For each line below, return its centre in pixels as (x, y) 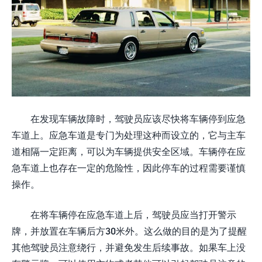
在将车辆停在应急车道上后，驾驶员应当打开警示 (133, 214)
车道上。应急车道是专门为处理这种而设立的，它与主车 (129, 135)
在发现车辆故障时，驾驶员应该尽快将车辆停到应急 (138, 118)
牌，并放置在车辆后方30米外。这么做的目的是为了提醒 (129, 231)
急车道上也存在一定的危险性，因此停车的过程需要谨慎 (129, 168)
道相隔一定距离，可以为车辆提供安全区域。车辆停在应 (129, 151)
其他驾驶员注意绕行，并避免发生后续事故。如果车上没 (129, 247)
